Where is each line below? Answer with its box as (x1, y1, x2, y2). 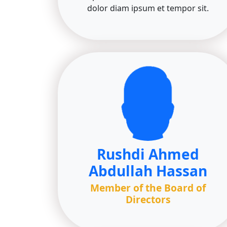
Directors (125, 193, 171, 206)
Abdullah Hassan (89, 161, 207, 180)
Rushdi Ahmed (97, 144, 199, 164)
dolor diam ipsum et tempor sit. (87, 3, 209, 14)
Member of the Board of (90, 181, 206, 195)
